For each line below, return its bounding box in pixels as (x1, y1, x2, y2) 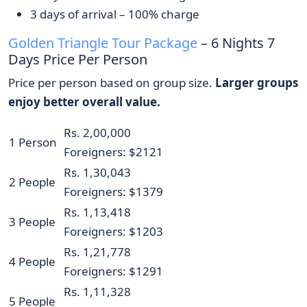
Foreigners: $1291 (64, 263, 163, 280)
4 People (9, 254, 56, 270)
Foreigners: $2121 (64, 144, 163, 160)
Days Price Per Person (8, 50, 147, 69)
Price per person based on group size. (8, 75, 215, 91)
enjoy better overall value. (8, 94, 160, 110)
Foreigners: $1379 (64, 184, 163, 200)
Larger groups (215, 75, 298, 91)
